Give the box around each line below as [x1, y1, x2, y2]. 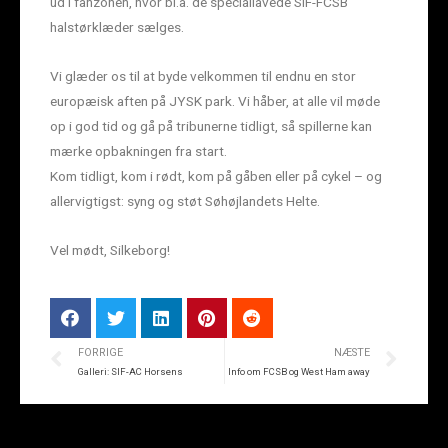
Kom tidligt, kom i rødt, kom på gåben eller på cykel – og [50, 167, 382, 184]
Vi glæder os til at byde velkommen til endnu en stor [50, 67, 356, 84]
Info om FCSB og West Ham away [228, 365, 370, 377]
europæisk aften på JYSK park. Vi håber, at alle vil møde [50, 92, 380, 109]
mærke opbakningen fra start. [50, 142, 227, 159]
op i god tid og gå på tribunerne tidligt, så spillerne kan [50, 117, 372, 134]
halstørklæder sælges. [50, 18, 184, 35]
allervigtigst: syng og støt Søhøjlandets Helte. [50, 192, 320, 209]
